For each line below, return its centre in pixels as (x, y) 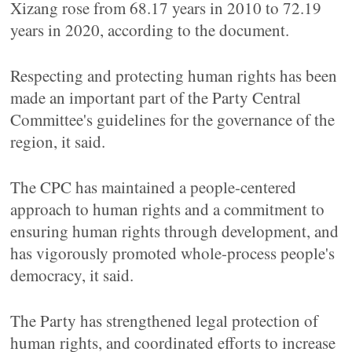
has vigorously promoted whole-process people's (173, 253)
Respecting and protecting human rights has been (174, 75)
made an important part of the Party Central (156, 97)
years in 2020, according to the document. (150, 30)
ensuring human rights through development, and (175, 231)
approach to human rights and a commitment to (168, 209)
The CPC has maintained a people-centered (154, 187)
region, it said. (58, 141)
